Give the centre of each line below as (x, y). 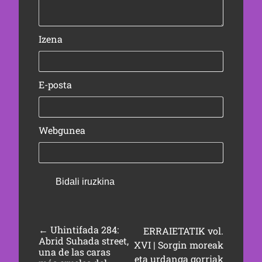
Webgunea (62, 130)
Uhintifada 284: (84, 230)
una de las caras (74, 252)
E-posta (55, 85)
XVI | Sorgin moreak (179, 245)
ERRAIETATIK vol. (184, 231)
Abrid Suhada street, (83, 241)
